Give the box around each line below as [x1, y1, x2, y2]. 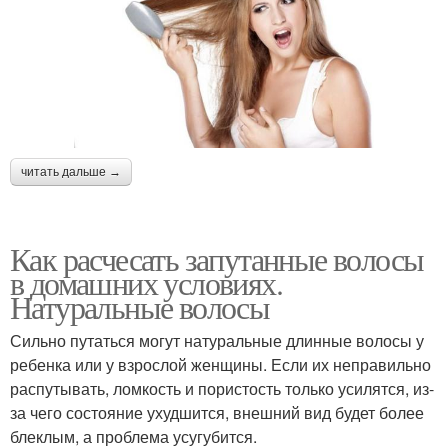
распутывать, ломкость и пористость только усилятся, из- [10, 376, 434, 400]
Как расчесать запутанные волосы [10, 236, 424, 280]
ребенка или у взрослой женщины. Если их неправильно [10, 352, 431, 376]
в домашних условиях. [10, 260, 282, 304]
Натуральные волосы [10, 284, 270, 328]
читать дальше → [21, 164, 121, 179]
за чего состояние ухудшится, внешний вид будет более [10, 400, 424, 424]
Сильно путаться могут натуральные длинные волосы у [10, 328, 424, 352]
